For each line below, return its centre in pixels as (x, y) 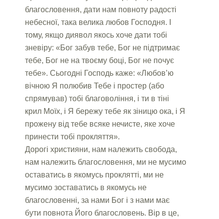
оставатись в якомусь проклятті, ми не (95, 175)
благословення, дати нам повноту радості (101, 9)
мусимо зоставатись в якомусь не (86, 187)
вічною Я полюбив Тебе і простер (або (95, 86)
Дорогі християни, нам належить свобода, (101, 149)
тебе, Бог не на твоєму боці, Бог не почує (100, 60)
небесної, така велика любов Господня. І (98, 22)
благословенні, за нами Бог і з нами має (98, 200)
